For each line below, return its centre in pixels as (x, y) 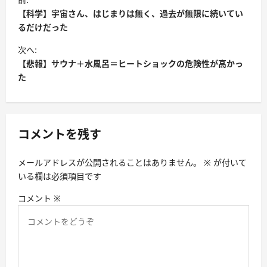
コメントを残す (60, 135)
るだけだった (43, 27)
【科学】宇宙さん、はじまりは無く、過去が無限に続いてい (131, 14)
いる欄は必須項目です (60, 176)
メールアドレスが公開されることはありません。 (110, 163)
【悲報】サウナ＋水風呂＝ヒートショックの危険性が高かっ (131, 64)
